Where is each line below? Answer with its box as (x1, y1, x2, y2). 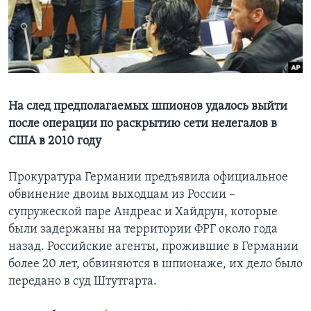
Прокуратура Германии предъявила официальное (8, 171, 288, 185)
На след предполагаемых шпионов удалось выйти (8, 100, 287, 114)
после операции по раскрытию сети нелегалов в (8, 117, 277, 131)
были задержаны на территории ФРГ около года (8, 223, 278, 237)
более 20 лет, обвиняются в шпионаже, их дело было (8, 258, 303, 271)
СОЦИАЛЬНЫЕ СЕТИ (12, 56, 94, 67)
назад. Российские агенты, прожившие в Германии (8, 240, 299, 254)
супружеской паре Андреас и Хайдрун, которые (8, 205, 278, 219)
